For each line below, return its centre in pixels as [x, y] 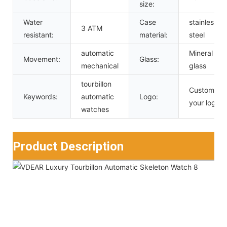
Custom [202, 90]
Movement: [42, 59]
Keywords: [41, 96]
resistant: [39, 34]
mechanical [100, 65]
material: [154, 34]
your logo [204, 102]
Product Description [68, 146]
